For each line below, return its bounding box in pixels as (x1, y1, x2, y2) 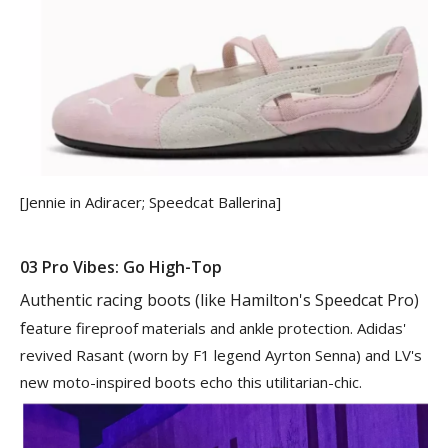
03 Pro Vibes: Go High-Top (20, 255, 222, 278)
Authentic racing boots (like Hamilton (20, 288, 299, 311)
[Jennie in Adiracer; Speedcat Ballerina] (20, 191, 281, 212)
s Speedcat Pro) (303, 288, 419, 311)
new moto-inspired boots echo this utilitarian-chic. (20, 371, 362, 392)
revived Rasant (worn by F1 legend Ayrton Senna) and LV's (20, 344, 422, 365)
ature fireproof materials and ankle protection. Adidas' (35, 317, 406, 338)
